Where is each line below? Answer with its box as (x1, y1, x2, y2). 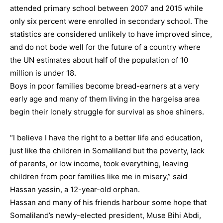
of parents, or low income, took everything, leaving (10, 159, 188, 168)
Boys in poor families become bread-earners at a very (10, 81, 199, 91)
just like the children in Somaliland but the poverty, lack (10, 146, 205, 155)
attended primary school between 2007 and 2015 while (10, 3, 203, 13)
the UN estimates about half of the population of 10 (10, 55, 188, 65)
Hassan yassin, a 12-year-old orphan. (10, 185, 140, 194)
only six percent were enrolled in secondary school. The (10, 16, 208, 26)
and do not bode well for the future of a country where (10, 42, 201, 52)
